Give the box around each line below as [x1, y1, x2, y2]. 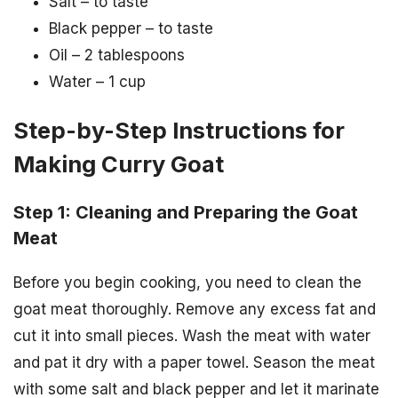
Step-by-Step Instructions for [13, 115, 345, 144]
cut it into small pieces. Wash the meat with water [13, 326, 370, 345]
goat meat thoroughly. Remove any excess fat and [13, 299, 376, 318]
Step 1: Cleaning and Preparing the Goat [13, 202, 358, 224]
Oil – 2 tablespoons [49, 45, 185, 64]
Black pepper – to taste [49, 19, 213, 37]
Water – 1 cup [49, 72, 146, 91]
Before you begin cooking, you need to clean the [13, 273, 362, 291]
